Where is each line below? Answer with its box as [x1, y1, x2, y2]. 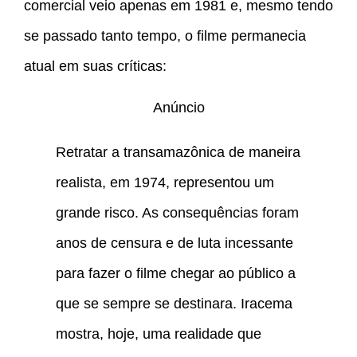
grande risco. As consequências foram [56, 205, 299, 222]
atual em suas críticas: [24, 57, 167, 74]
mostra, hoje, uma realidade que [56, 326, 261, 343]
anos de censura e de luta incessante [56, 235, 293, 252]
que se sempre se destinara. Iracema [56, 296, 292, 312]
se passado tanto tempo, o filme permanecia [24, 27, 306, 44]
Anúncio [152, 100, 205, 116]
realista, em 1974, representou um [56, 175, 274, 191]
